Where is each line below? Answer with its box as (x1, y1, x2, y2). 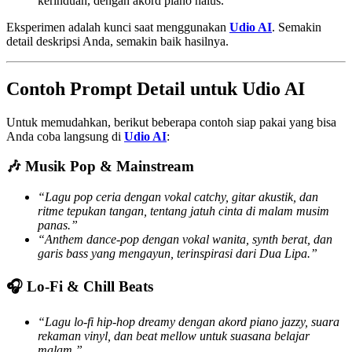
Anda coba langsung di (6, 129, 124, 143)
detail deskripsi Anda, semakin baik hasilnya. (6, 34, 229, 48)
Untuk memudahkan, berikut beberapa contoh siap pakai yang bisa (6, 115, 336, 129)
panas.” (38, 218, 78, 232)
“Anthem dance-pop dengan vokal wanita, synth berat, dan (38, 233, 332, 246)
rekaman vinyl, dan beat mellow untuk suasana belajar (38, 329, 310, 343)
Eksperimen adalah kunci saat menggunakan (6, 20, 229, 34)
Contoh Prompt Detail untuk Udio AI (6, 78, 305, 99)
